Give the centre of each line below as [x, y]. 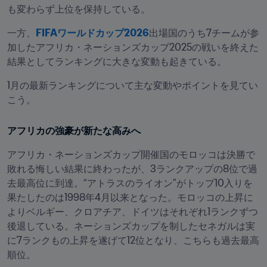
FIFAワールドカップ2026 [92, 33]
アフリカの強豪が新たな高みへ [74, 131]
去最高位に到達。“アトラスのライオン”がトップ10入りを [130, 183]
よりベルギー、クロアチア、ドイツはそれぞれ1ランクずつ [133, 212]
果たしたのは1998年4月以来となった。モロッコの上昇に [130, 198]
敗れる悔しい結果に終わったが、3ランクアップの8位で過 [132, 169]
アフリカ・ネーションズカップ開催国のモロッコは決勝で [131, 155]
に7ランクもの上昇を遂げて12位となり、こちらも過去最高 [133, 240]
